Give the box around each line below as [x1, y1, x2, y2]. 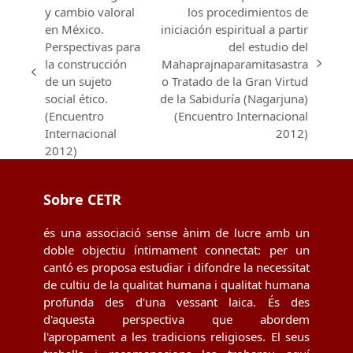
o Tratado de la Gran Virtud [161, 72, 308, 89]
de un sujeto [45, 72, 113, 89]
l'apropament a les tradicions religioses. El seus [43, 328, 310, 344]
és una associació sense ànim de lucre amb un [43, 224, 310, 240]
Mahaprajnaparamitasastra [161, 55, 308, 72]
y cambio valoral [45, 3, 136, 20]
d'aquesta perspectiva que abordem [43, 310, 310, 327]
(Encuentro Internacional [173, 107, 308, 124]
